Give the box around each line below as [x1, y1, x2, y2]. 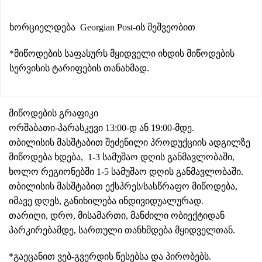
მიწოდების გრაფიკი [9, 108, 98, 118]
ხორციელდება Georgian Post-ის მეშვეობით [9, 22, 195, 32]
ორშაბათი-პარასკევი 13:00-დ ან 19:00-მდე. [9, 123, 194, 133]
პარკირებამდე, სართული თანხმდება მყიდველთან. [9, 225, 235, 235]
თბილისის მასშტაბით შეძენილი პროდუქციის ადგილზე [9, 137, 250, 147]
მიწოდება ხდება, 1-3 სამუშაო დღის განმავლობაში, [9, 152, 235, 162]
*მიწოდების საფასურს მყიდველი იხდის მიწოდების [9, 49, 235, 58]
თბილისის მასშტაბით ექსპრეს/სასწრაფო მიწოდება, [9, 181, 237, 191]
